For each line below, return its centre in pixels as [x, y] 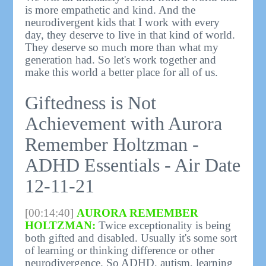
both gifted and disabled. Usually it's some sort [131, 237]
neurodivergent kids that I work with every [123, 22]
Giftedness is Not [91, 102]
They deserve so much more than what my [122, 47]
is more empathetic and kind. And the [110, 9]
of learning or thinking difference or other [120, 250]
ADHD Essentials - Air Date [133, 165]
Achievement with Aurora [124, 123]
